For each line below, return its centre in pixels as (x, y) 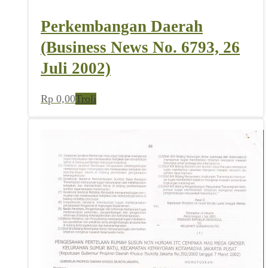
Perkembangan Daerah (122, 26)
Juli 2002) (76, 68)
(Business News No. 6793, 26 (140, 47)
